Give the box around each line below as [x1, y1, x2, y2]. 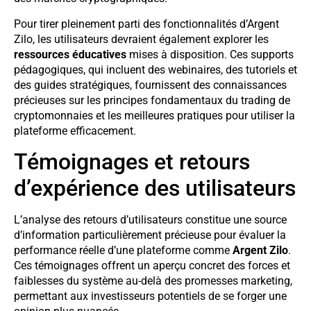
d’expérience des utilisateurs [14, 174, 296, 201]
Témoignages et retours [14, 148, 250, 175]
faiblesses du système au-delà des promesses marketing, [14, 274, 292, 287]
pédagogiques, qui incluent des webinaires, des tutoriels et [14, 62, 297, 76]
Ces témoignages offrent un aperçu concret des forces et [14, 258, 290, 272]
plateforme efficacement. [14, 124, 136, 137]
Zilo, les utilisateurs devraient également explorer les [14, 32, 269, 46]
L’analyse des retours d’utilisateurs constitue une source [14, 212, 287, 226]
